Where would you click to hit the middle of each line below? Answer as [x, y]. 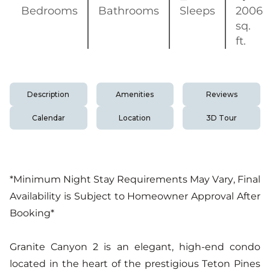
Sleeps [198, 11]
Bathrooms [129, 11]
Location [135, 118]
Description [49, 94]
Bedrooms [50, 11]
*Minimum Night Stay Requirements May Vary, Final [135, 180]
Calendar [48, 118]
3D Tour [221, 118]
